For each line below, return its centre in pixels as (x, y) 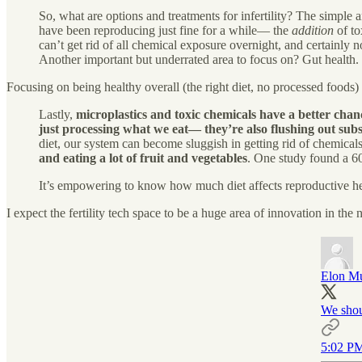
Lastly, (57, 114)
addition (313, 30)
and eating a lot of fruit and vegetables (143, 158)
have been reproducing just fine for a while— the (165, 30)
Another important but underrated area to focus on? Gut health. (199, 59)
